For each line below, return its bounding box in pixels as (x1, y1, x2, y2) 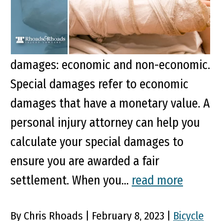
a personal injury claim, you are (10, 18, 168, 34)
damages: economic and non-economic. (10, 57, 210, 73)
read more (132, 172, 183, 188)
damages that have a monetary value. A (10, 95, 210, 111)
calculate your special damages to (10, 134, 184, 149)
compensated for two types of (10, 37, 164, 53)
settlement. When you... (10, 172, 132, 188)
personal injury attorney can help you (10, 114, 200, 130)
